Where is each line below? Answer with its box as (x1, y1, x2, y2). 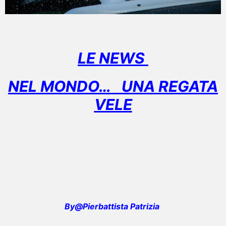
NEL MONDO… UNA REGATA (8, 77, 218, 96)
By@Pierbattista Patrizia (65, 201, 161, 211)
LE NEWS (78, 49, 148, 68)
